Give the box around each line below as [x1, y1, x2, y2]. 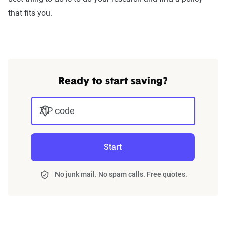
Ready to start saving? [58, 77, 168, 87]
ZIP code [39, 105, 75, 116]
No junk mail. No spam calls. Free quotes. [55, 170, 187, 178]
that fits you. [8, 8, 52, 18]
